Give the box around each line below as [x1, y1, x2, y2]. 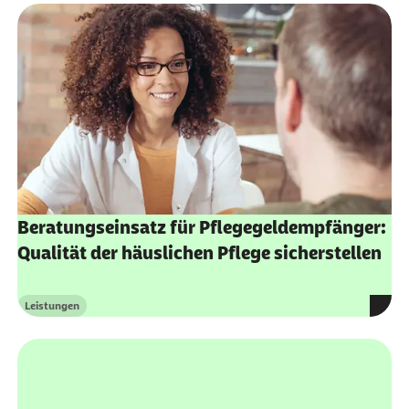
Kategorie [23, 306, 72, 320]
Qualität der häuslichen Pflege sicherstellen [16, 243, 382, 264]
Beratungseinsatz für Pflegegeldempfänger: [16, 217, 386, 238]
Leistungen [24, 299, 79, 313]
